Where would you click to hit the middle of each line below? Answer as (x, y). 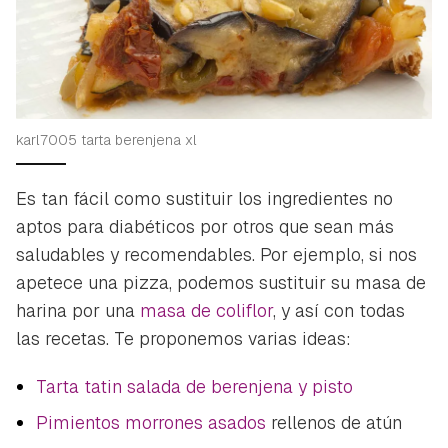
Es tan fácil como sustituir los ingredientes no (204, 199)
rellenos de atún (336, 423)
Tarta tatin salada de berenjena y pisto (194, 387)
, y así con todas (339, 311)
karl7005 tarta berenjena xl (106, 140)
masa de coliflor (206, 311)
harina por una (78, 311)
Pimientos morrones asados (153, 423)
